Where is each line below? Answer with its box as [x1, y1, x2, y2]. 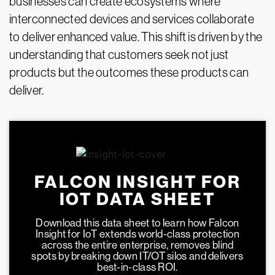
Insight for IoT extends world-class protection [36, 228, 239, 241]
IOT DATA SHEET [59, 189, 216, 210]
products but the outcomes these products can [9, 66, 249, 80]
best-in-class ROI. [97, 261, 178, 274]
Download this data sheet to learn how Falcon [36, 217, 239, 230]
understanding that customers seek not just [9, 48, 229, 62]
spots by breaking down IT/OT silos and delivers [31, 250, 244, 263]
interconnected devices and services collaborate [9, 12, 255, 26]
